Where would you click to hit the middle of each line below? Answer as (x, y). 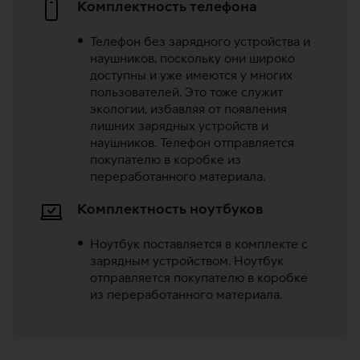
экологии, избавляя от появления (188, 109)
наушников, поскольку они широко (192, 58)
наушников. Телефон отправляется (192, 143)
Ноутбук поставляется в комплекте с (199, 244)
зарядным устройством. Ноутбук (187, 261)
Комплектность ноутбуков (170, 209)
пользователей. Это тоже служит (186, 92)
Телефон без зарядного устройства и (200, 41)
